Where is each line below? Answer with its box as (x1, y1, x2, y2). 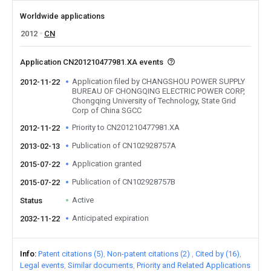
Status (20, 196, 42, 205)
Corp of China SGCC (72, 106, 142, 115)
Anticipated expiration (72, 214, 149, 223)
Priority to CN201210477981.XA (72, 123, 180, 132)
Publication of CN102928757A (72, 141, 176, 150)
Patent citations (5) (38, 249, 103, 258)
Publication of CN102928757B (72, 177, 175, 186)
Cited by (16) (195, 249, 240, 258)
